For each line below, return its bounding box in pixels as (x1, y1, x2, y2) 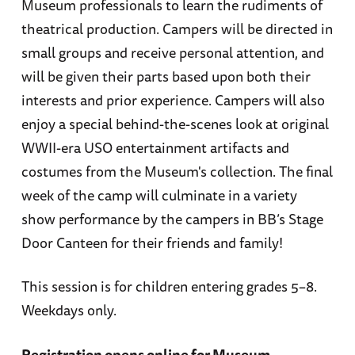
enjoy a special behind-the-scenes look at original (21, 113, 329, 136)
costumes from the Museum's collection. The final (21, 160, 333, 183)
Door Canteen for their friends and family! (21, 231, 283, 254)
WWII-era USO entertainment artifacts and (21, 136, 289, 159)
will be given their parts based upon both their (21, 65, 311, 88)
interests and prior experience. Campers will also (21, 89, 325, 112)
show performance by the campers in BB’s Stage (21, 208, 323, 231)
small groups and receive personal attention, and (21, 41, 324, 64)
